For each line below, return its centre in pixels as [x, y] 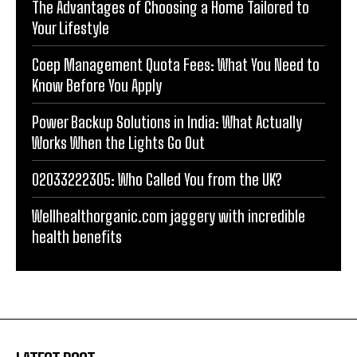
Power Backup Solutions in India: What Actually [167, 122]
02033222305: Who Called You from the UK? [157, 180]
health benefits [77, 237]
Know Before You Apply [97, 86]
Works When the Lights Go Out [118, 143]
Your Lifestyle [71, 28]
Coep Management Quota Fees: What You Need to [176, 65]
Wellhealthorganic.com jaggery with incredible [169, 216]
